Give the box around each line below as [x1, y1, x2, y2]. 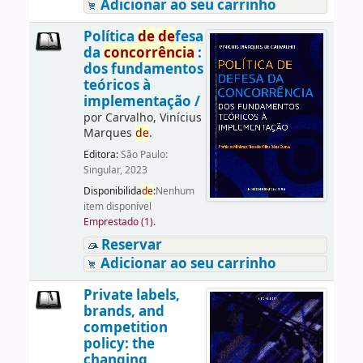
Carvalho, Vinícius [105, 109, 202, 126]
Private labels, [83, 284, 180, 305]
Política [83, 26, 138, 47]
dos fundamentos [83, 58, 203, 79]
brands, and [83, 301, 164, 322]
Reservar [100, 234, 162, 255]
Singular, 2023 [83, 163, 147, 178]
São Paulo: [120, 147, 168, 163]
